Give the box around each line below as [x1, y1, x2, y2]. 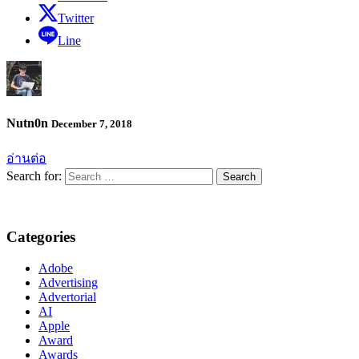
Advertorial [38, 290, 96, 305]
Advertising [38, 276, 98, 290]
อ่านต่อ [6, 151, 46, 165]
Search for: [6, 168, 62, 183]
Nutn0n [6, 116, 51, 131]
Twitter [58, 11, 94, 26]
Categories [6, 228, 75, 246]
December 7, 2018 [51, 118, 132, 131]
